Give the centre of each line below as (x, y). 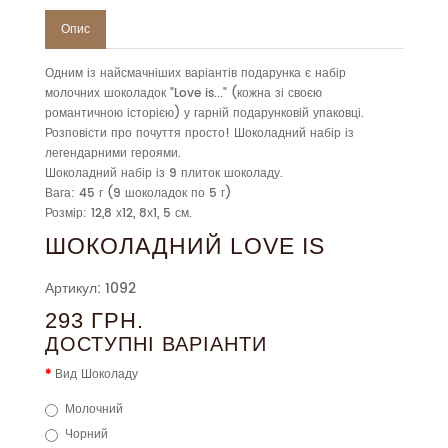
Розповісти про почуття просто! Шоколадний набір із (199, 134)
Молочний (94, 410)
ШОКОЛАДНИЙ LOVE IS (185, 246)
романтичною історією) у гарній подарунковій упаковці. (204, 114)
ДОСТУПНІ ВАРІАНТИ (156, 344)
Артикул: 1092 (90, 289)
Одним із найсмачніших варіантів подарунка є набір (195, 74)
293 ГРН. (94, 321)
